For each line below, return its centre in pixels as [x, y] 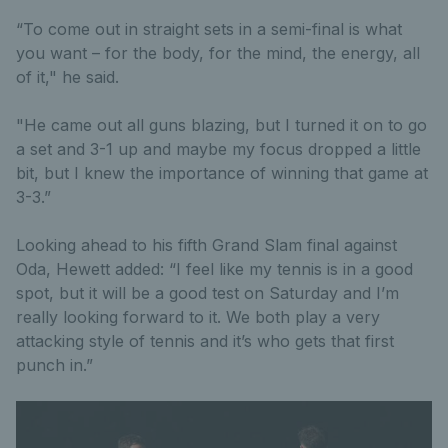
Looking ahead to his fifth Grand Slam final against [206, 244]
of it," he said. [67, 76]
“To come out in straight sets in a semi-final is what [209, 28]
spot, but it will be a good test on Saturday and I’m [207, 292]
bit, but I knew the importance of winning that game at [222, 172]
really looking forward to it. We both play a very [198, 316]
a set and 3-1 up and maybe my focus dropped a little [218, 148]
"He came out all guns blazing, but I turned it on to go [221, 124]
